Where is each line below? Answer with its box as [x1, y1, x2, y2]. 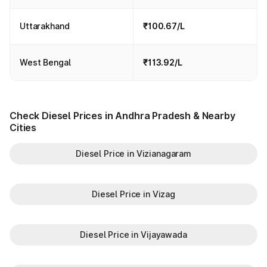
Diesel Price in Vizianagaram [75, 148, 192, 159]
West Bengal [20, 57, 71, 67]
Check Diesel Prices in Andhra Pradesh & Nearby [10, 110, 235, 122]
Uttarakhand [20, 21, 70, 31]
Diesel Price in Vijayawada [80, 229, 187, 240]
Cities [10, 122, 37, 133]
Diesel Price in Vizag [91, 189, 176, 199]
